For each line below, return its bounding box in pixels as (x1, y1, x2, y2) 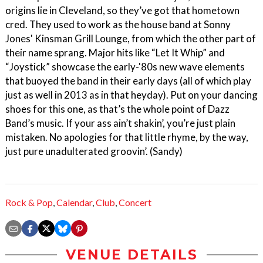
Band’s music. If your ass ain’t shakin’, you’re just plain (5, 117, 235, 129)
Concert (119, 197, 151, 208)
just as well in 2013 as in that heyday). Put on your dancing (5, 89, 258, 101)
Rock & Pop (5, 197, 53, 208)
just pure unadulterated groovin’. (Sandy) (5, 145, 183, 157)
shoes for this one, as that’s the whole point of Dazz (5, 103, 230, 115)
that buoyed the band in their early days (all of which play (5, 75, 251, 87)
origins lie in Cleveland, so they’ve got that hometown (5, 4, 240, 16)
